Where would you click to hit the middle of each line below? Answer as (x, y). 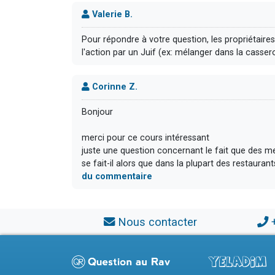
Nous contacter (157, 222)
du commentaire (117, 177)
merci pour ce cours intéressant (145, 138)
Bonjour (97, 112)
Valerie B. (111, 14)
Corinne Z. (114, 87)
